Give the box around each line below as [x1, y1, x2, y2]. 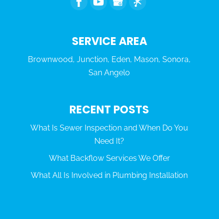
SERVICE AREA [71, 33, 147, 49]
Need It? [94, 136, 125, 146]
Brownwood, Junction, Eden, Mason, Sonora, [28, 54, 191, 64]
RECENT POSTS [69, 102, 150, 117]
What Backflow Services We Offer [48, 153, 170, 163]
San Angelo [88, 67, 131, 77]
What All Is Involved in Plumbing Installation [31, 170, 188, 180]
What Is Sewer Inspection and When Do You [30, 123, 189, 132]
